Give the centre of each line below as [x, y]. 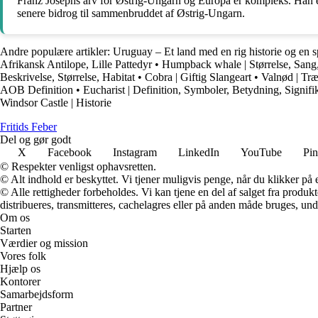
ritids [19, 127]
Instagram [135, 153]
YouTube [261, 153]
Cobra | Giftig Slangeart [198, 77]
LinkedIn [199, 153]
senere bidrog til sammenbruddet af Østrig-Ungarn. [131, 13]
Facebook [70, 153]
